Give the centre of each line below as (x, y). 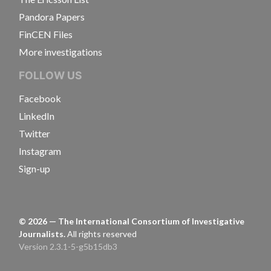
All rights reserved (102, 234)
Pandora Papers (52, 17)
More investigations (60, 52)
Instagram (40, 151)
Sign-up (34, 168)
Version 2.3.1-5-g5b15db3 (68, 247)
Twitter (34, 133)
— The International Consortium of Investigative (146, 221)
